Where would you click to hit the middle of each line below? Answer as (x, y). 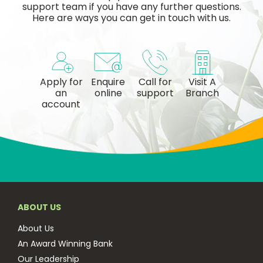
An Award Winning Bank (65, 244)
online (108, 93)
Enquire (108, 82)
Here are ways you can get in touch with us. (131, 18)
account (61, 104)
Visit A (202, 82)
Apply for (61, 82)
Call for (155, 82)
